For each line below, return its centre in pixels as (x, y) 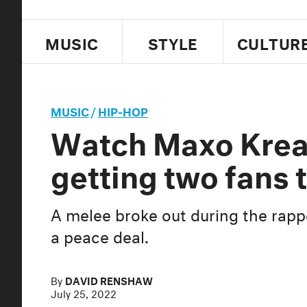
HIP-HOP (123, 110)
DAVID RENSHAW (109, 280)
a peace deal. (100, 235)
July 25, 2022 (84, 293)
